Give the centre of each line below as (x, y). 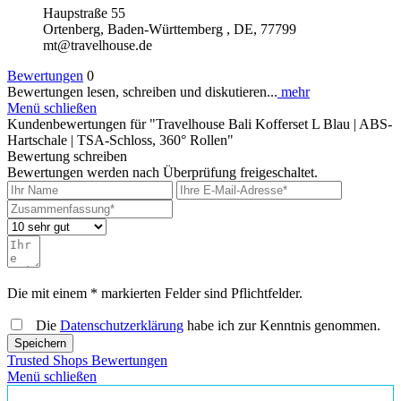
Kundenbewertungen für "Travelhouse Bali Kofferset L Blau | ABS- (200, 124)
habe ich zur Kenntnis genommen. (282, 326)
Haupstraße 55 (84, 13)
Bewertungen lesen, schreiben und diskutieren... (142, 92)
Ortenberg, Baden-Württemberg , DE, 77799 (170, 30)
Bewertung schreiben (67, 157)
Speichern (40, 344)
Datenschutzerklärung (122, 326)
